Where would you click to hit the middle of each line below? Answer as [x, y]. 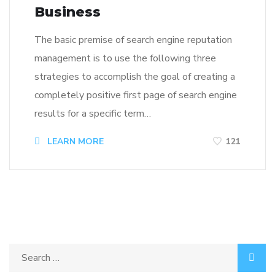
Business [68, 12]
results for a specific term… [93, 114]
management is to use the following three [125, 59]
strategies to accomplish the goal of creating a [135, 77]
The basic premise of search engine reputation [133, 40]
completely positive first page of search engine [136, 95]
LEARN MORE [74, 142]
